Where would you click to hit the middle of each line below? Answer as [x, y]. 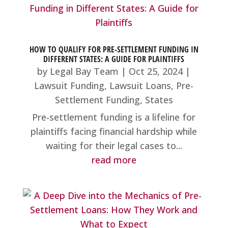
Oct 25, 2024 [156, 71]
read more [114, 160]
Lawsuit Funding [69, 85]
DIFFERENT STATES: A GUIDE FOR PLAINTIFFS [114, 59]
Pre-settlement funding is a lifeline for [114, 117]
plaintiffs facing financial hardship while [114, 131]
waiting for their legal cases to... [114, 145]
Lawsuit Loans [140, 85]
